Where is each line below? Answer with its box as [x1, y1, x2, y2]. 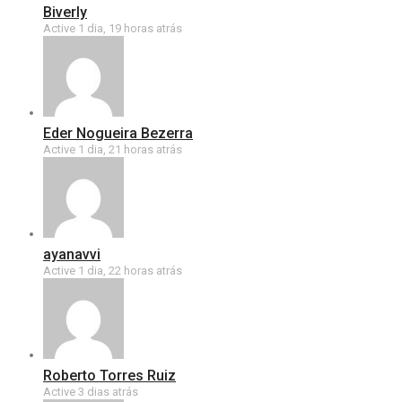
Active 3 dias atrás [43, 385, 138, 398]
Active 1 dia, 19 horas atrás [43, 22, 182, 35]
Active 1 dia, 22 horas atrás [43, 264, 182, 277]
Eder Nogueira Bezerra [43, 125, 193, 142]
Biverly [43, 4, 87, 21]
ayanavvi [43, 246, 100, 263]
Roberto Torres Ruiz [43, 367, 176, 384]
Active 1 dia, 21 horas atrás [43, 143, 182, 156]
